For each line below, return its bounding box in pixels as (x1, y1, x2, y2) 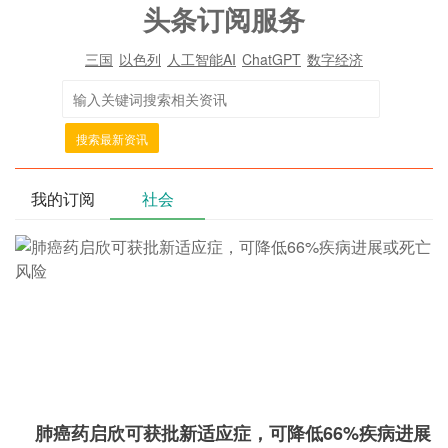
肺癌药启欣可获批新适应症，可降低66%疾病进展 (35, 420, 431, 446)
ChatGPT (242, 49, 301, 69)
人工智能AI (167, 49, 236, 69)
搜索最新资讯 (76, 130, 148, 147)
